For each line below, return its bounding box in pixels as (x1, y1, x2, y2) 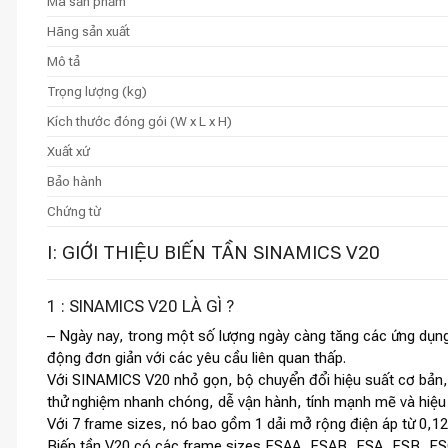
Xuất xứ (47, 142, 90, 159)
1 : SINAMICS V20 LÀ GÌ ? (47, 295, 234, 316)
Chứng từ (47, 202, 101, 219)
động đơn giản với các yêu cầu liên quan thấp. (47, 349, 346, 368)
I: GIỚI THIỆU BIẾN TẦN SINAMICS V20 (47, 241, 380, 264)
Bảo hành (47, 172, 102, 189)
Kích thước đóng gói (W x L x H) (47, 112, 232, 129)
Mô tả (47, 52, 80, 69)
